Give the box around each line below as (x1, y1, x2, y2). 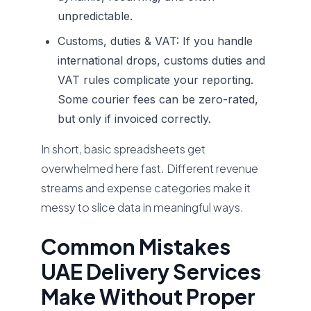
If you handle (183, 34, 253, 48)
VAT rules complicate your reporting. (58, 73, 254, 87)
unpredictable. (58, 9, 133, 23)
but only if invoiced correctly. (58, 112, 212, 126)
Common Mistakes (41, 233, 231, 260)
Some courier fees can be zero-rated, (58, 92, 259, 106)
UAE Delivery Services (41, 258, 262, 285)
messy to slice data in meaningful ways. (41, 200, 244, 215)
